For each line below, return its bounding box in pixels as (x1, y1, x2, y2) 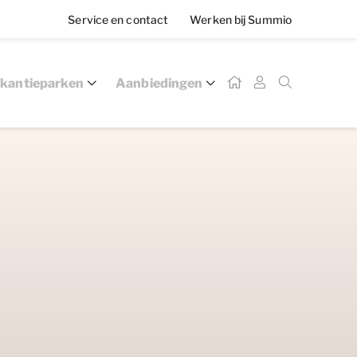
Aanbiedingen (116, 75, 202, 91)
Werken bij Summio (190, 12, 292, 26)
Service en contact (68, 12, 171, 26)
